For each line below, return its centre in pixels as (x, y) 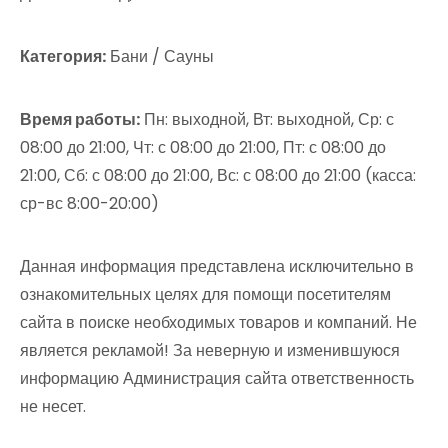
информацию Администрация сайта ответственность (217, 378)
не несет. (53, 406)
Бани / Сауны (160, 56)
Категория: (63, 56)
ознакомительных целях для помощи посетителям (205, 294)
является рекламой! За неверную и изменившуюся (210, 350)
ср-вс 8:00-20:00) (89, 203)
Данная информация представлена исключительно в (217, 266)
